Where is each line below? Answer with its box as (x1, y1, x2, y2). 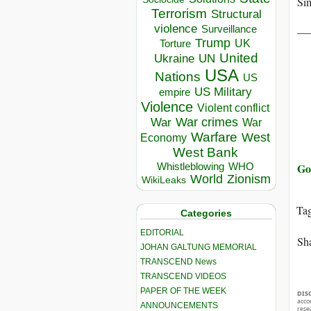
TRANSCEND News (140, 256, 217, 267)
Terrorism (151, 6, 207, 22)
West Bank (172, 145, 238, 160)
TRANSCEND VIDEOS (140, 271, 226, 281)
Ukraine (154, 51, 194, 66)
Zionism (227, 172, 271, 187)
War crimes (176, 115, 238, 130)
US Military (194, 85, 252, 99)
